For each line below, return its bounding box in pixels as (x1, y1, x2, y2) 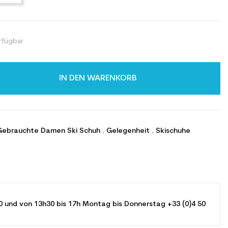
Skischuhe (156, 127, 190, 135)
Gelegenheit (106, 127, 152, 135)
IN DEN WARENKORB (59, 74, 137, 82)
